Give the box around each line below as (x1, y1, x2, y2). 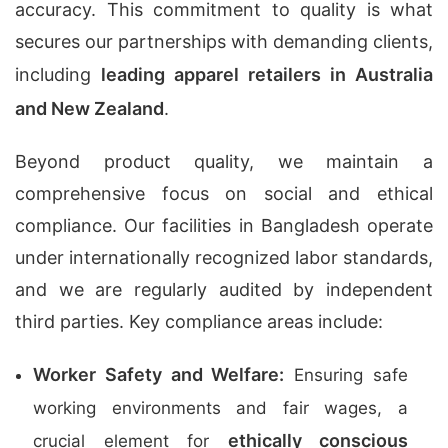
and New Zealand (15, 98, 164, 119)
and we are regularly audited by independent (15, 279, 433, 300)
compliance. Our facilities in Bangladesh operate (15, 215, 433, 236)
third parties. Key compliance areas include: (15, 311, 383, 332)
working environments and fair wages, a (33, 398, 408, 418)
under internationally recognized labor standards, (15, 247, 433, 268)
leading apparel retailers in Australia (101, 64, 433, 85)
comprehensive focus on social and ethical (15, 183, 433, 204)
